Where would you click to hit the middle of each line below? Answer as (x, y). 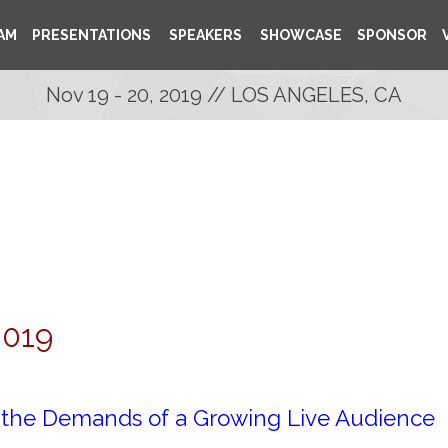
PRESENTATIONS (91, 35)
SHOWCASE (299, 35)
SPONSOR (392, 35)
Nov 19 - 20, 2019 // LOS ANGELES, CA (224, 95)
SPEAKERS (204, 35)
